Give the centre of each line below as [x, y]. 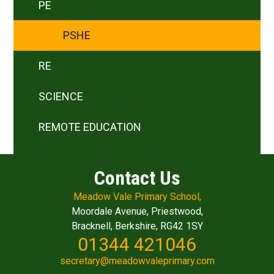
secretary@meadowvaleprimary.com [137, 261]
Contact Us [137, 178]
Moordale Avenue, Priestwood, [137, 212]
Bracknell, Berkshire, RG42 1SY [137, 226]
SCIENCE [61, 96]
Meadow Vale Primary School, [137, 197]
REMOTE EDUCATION [90, 127]
